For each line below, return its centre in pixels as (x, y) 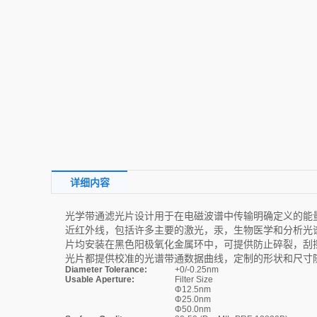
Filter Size (194, 279)
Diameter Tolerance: (106, 270)
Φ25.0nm (193, 299)
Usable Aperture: (100, 279)
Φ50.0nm (193, 309)
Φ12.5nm (193, 289)
